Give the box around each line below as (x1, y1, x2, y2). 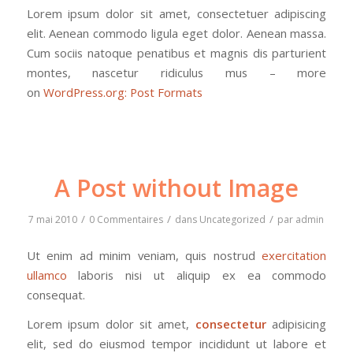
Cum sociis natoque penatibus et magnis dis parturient (26, 45, 327, 61)
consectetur (195, 316, 266, 333)
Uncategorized (199, 212, 266, 226)
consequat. (26, 286, 85, 303)
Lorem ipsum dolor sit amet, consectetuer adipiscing (26, 6, 327, 22)
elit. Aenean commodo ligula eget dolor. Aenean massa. (26, 25, 327, 42)
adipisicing (266, 316, 327, 333)
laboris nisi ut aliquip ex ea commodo (66, 266, 327, 283)
